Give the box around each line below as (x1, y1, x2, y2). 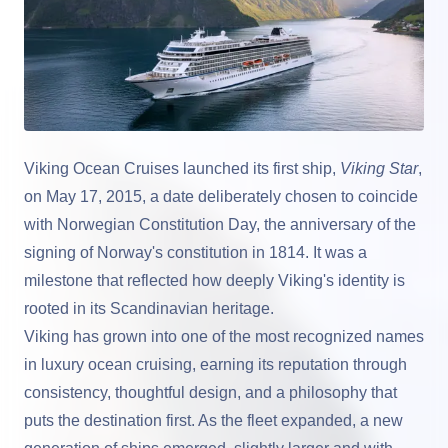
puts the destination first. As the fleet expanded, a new (24, 412, 403, 429)
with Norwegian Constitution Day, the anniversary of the (24, 216, 416, 233)
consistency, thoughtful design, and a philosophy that (24, 384, 397, 401)
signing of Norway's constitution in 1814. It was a (24, 244, 367, 261)
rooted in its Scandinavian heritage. (24, 300, 274, 317)
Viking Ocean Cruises (24, 160, 179, 177)
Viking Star (340, 160, 418, 177)
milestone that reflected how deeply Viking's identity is (24, 272, 405, 289)
